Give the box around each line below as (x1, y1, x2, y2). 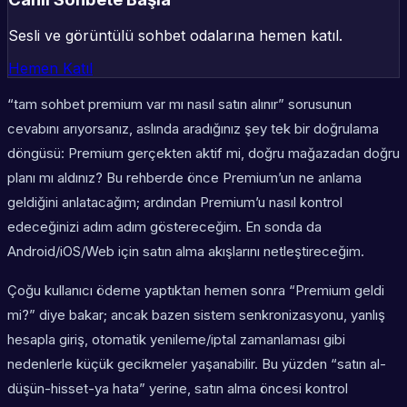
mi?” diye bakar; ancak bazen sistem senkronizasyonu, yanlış (7, 306, 385, 324)
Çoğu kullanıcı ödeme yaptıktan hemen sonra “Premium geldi (7, 282, 384, 300)
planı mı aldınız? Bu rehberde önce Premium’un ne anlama (7, 169, 362, 187)
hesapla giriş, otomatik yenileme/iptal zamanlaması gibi (7, 331, 345, 349)
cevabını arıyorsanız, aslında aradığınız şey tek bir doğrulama (7, 120, 379, 138)
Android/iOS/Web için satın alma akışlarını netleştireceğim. (7, 243, 364, 261)
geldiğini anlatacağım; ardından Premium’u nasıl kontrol (7, 194, 342, 212)
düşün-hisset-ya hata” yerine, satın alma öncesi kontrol (7, 380, 348, 398)
